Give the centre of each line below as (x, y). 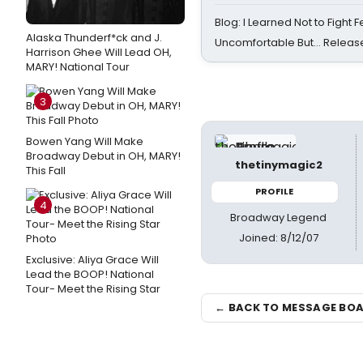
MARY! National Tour (78, 67)
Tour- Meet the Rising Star (93, 289)
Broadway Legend (279, 217)
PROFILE (275, 191)
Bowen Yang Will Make (85, 141)
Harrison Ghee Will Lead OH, (99, 52)
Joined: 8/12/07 (278, 237)
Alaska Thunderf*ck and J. (94, 38)
